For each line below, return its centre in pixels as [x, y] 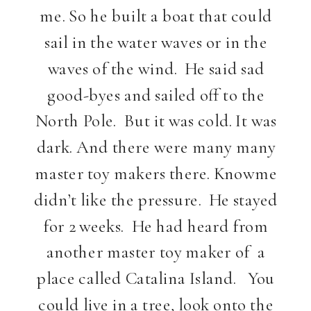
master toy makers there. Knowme [156, 173]
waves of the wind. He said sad [156, 68]
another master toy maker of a [156, 252]
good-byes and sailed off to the [156, 94]
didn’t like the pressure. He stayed [156, 199]
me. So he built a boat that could [156, 15]
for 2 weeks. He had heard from [156, 226]
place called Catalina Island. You [156, 278]
